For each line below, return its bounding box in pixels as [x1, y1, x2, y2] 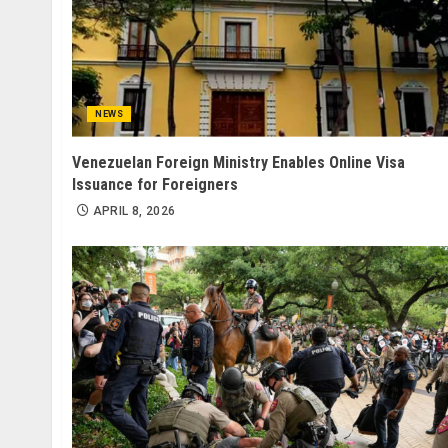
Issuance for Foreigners [72, 175, 238, 195]
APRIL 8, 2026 [92, 204, 176, 219]
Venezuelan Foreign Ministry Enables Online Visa [72, 153, 405, 173]
